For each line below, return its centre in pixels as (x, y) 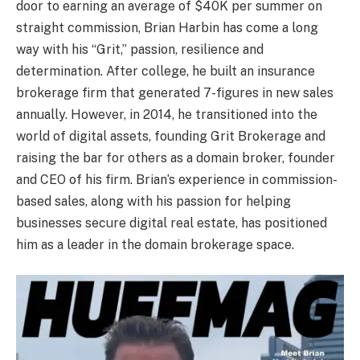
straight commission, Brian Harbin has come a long (167, 27)
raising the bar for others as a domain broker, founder (176, 157)
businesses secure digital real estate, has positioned (172, 223)
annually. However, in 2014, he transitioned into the (167, 114)
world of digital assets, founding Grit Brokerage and (171, 136)
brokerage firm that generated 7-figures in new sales (175, 92)
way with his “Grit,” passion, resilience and (140, 49)
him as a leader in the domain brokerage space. (155, 244)
